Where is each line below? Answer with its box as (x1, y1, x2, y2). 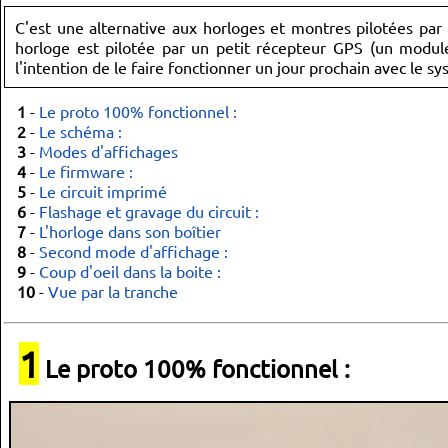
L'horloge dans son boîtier (39, 221, 221, 241)
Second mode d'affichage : (39, 241, 228, 261)
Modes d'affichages (39, 141, 178, 161)
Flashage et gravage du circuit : (39, 201, 259, 221)
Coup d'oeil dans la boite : (39, 261, 221, 281)
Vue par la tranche (48, 281, 178, 301)
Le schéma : (39, 121, 122, 141)
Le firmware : (39, 161, 133, 181)
